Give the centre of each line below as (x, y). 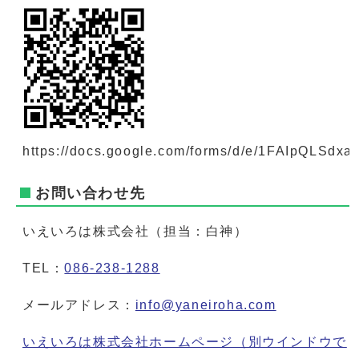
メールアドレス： (79, 305)
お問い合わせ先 (91, 193)
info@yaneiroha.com (206, 305)
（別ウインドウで (290, 341)
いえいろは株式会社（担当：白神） (135, 231)
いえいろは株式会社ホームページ (128, 341)
